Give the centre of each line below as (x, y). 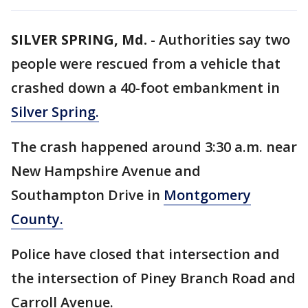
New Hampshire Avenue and (106, 171)
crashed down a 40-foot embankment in (145, 88)
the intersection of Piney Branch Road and (153, 278)
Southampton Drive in (87, 195)
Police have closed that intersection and (145, 254)
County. (37, 219)
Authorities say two (224, 40)
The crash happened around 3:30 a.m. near (154, 147)
